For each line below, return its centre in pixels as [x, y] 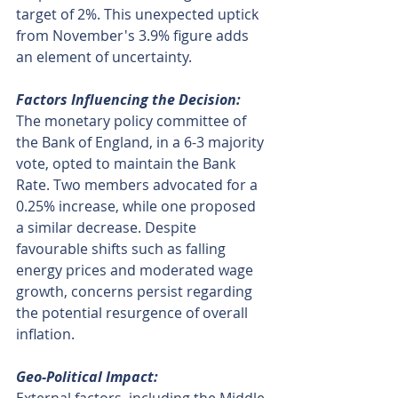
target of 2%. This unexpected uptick [139, 15]
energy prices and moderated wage [136, 271]
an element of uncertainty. [104, 57]
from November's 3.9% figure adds [134, 36]
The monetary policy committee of [133, 121]
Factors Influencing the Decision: [128, 100]
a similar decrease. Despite [108, 228]
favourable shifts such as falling [123, 249]
